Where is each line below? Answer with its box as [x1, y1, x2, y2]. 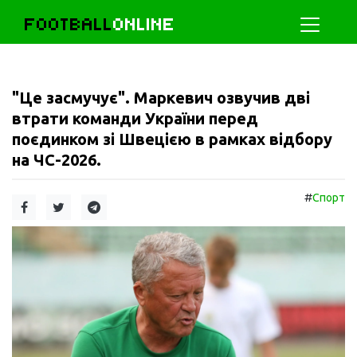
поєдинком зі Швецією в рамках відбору [12, 130, 332, 148]
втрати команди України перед [12, 109, 258, 127]
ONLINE [113, 14, 175, 35]
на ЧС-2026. [12, 151, 101, 169]
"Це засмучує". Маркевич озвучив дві [12, 88, 310, 107]
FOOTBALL [25, 14, 113, 35]
